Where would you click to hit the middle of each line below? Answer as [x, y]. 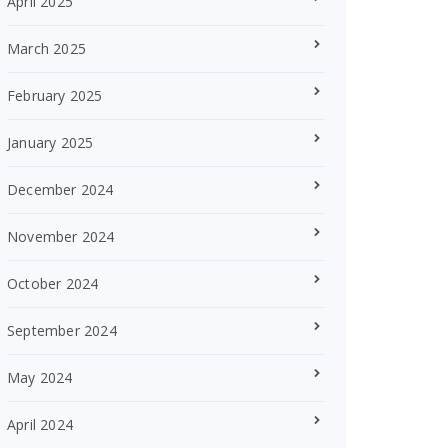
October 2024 [53, 283]
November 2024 [61, 236]
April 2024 [40, 424]
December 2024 [60, 189]
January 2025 [50, 142]
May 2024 [40, 377]
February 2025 [55, 95]
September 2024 [62, 330]
